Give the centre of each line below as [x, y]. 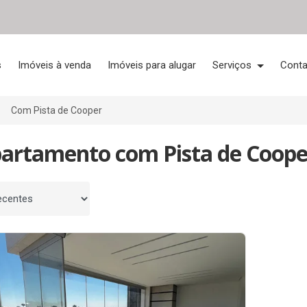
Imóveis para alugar [152, 65]
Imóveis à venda [55, 65]
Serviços [234, 65]
